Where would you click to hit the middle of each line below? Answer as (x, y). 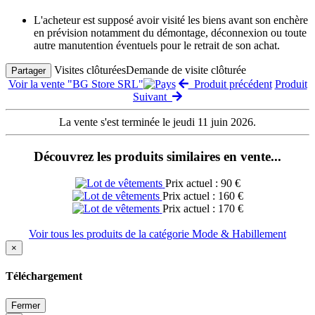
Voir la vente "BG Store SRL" (76, 84)
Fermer (26, 305)
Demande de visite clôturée (186, 70)
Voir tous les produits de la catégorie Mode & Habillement (157, 234)
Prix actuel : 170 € (202, 209)
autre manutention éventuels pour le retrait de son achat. (157, 45)
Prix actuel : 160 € (202, 196)
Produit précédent (230, 84)
